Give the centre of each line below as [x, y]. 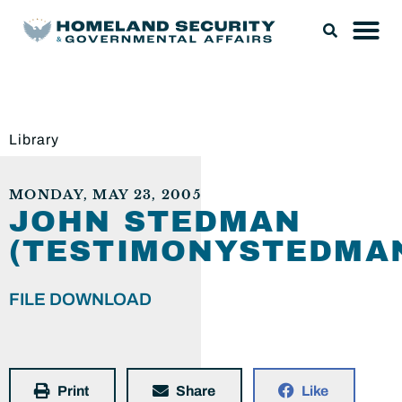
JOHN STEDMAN [156, 222]
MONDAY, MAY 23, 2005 [105, 195]
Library [34, 140]
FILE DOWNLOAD [80, 299]
